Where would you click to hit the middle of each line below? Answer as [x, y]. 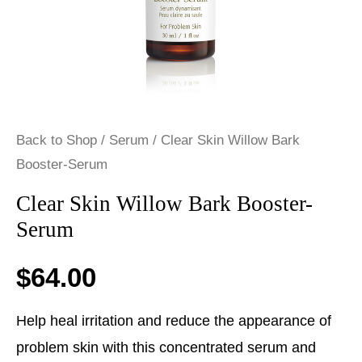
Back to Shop [57, 141]
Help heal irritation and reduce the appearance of [174, 320]
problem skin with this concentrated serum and [166, 347]
